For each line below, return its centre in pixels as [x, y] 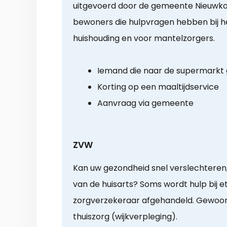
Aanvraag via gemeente [145, 103]
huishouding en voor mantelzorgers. [144, 39]
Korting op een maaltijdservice [158, 87]
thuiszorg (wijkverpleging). [125, 217]
